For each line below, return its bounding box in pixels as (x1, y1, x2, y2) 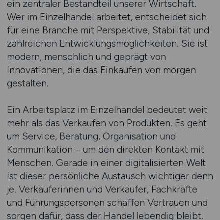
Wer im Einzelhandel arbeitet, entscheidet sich (6, 11, 207, 23)
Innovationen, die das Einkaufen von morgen (6, 64, 196, 76)
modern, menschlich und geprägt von (6, 51, 166, 62)
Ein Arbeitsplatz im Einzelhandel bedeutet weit (6, 104, 207, 115)
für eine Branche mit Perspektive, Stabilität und (6, 24, 209, 36)
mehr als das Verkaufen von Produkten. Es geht (6, 117, 207, 129)
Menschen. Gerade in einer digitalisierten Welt (6, 157, 206, 168)
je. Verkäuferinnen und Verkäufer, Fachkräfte (6, 183, 197, 195)
